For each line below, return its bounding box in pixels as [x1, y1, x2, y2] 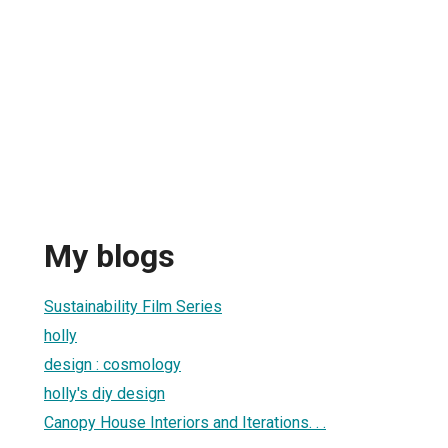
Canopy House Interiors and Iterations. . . [44, 412, 326, 432]
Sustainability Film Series [44, 296, 222, 316]
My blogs [44, 237, 175, 276]
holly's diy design [44, 383, 165, 403]
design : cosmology [44, 354, 181, 374]
